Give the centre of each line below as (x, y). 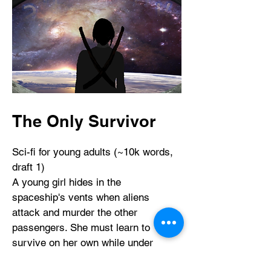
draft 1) (28, 167)
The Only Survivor (84, 121)
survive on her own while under (83, 243)
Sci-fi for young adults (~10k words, (93, 152)
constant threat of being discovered (92, 258)
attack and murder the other (75, 212)
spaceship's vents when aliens (81, 197)
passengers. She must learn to (81, 227)
